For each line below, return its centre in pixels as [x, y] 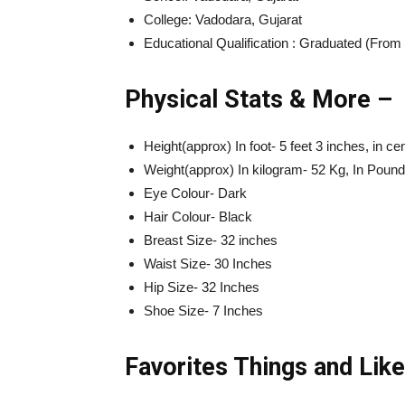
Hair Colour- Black [198, 217]
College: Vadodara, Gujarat [223, 20]
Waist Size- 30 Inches [208, 264]
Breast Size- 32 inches [211, 240]
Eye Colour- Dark [195, 193]
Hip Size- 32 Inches [202, 287]
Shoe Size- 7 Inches [203, 311]
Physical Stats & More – [259, 100]
